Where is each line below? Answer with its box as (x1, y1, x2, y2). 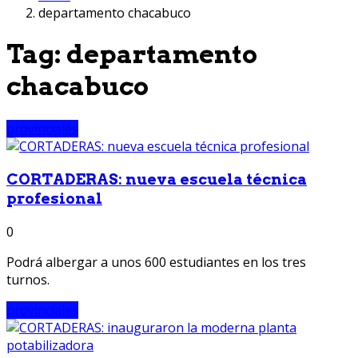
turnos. (6, 271, 50, 289)
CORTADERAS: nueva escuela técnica (6, 169, 307, 189)
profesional (6, 189, 102, 208)
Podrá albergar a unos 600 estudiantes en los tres (6, 253, 306, 272)
